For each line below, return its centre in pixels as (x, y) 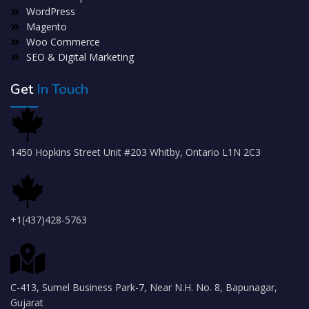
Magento (46, 27)
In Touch (62, 90)
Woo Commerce (63, 42)
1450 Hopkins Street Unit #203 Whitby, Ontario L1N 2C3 (136, 152)
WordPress (50, 12)
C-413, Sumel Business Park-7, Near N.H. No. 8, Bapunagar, (144, 288)
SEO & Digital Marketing (80, 57)
